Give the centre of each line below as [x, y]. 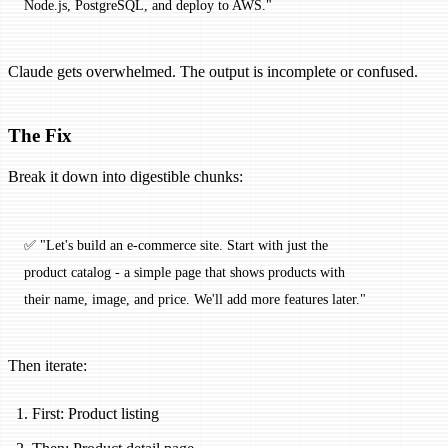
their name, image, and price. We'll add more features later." [195, 299]
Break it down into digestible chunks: [125, 177]
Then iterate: [47, 366]
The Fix [40, 136]
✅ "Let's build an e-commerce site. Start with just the [178, 245]
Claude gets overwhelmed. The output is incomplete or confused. [213, 72]
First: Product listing [95, 414]
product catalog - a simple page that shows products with [186, 272]
